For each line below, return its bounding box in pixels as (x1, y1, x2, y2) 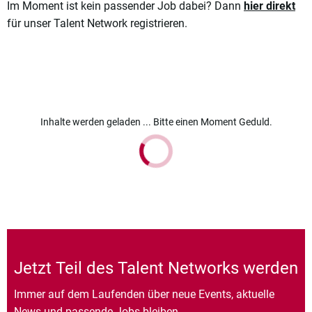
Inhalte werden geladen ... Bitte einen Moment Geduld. (40, 116, 272, 128)
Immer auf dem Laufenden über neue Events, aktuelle (14, 288, 274, 302)
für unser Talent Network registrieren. (7, 17, 187, 31)
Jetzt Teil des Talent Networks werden (14, 258, 298, 279)
